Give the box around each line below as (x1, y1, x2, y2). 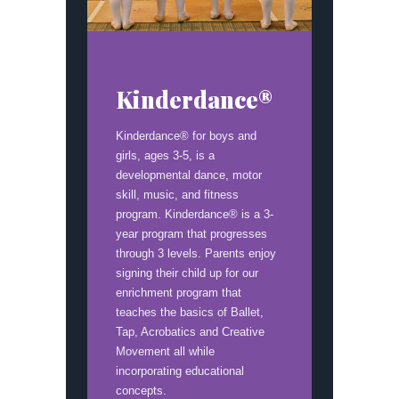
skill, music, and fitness (116, 188, 239, 201)
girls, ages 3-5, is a (116, 149, 215, 162)
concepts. (116, 384, 167, 397)
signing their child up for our (116, 266, 258, 280)
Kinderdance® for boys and (116, 129, 256, 142)
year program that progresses (116, 227, 267, 240)
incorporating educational (116, 364, 244, 378)
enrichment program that (116, 286, 241, 299)
